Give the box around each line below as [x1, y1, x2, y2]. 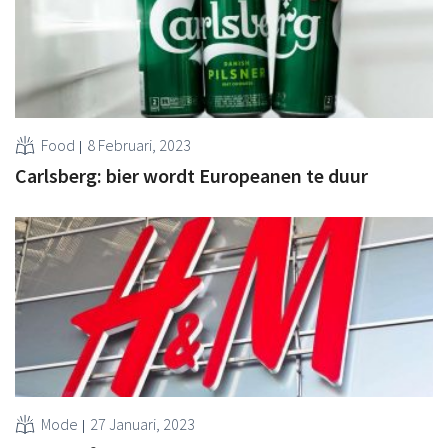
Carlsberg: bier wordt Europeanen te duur [15, 162, 368, 188]
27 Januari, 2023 [90, 413, 195, 434]
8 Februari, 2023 [87, 134, 191, 155]
